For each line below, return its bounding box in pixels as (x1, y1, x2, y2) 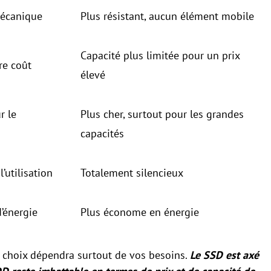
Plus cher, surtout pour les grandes (80, 107, 244, 122)
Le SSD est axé (190, 248, 259, 263)
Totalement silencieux (80, 166, 183, 180)
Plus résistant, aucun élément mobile (80, 9, 254, 24)
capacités (80, 126, 124, 141)
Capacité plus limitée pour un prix (80, 48, 240, 63)
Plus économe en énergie (80, 205, 199, 220)
